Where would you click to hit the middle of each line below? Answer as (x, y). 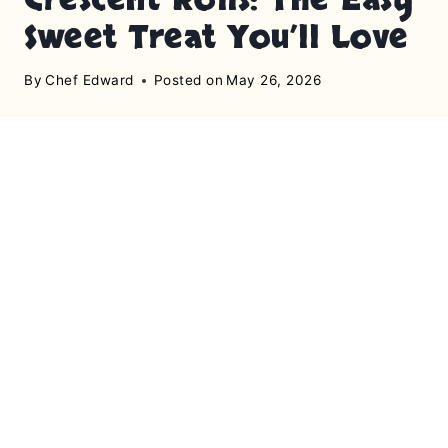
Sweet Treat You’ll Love (216, 37)
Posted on (188, 80)
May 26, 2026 (274, 80)
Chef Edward (89, 80)
